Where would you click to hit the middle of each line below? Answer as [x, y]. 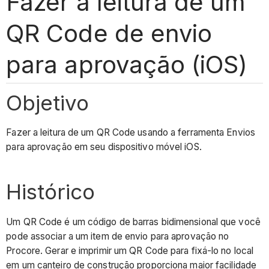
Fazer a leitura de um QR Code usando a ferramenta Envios [131, 133]
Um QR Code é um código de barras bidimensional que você [133, 222]
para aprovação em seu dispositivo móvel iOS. [104, 147]
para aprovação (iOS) [127, 64]
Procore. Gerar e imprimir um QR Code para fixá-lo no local [130, 250]
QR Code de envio [109, 33]
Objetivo [48, 102]
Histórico [51, 192]
